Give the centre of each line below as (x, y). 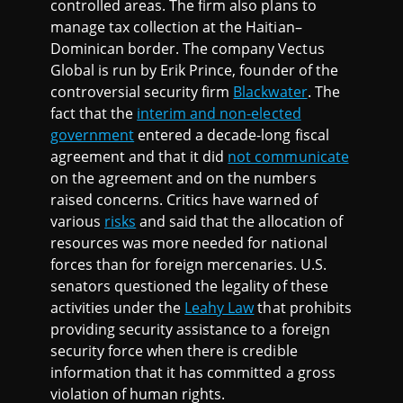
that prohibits (303, 308)
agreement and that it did (139, 157)
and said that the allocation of (239, 222)
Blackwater (270, 92)
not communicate (288, 157)
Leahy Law (219, 308)
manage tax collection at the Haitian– (176, 27)
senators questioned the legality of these (189, 287)
